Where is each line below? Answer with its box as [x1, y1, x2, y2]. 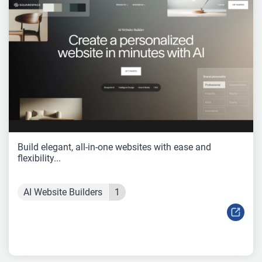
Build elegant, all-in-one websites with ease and [18, 141, 211, 153]
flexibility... [18, 152, 61, 164]
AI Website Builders [23, 186, 102, 198]
